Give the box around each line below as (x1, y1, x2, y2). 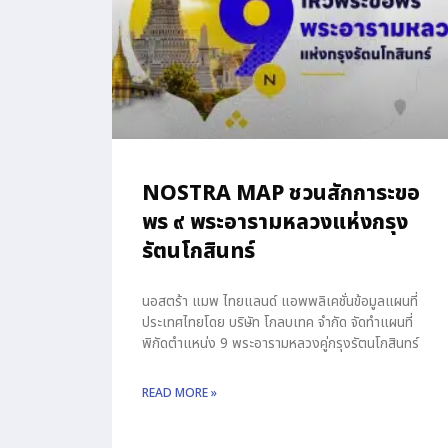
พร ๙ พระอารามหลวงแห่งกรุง (142, 207, 408, 239)
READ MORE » (142, 384, 217, 403)
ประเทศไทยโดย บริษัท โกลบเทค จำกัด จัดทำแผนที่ (142, 312, 413, 334)
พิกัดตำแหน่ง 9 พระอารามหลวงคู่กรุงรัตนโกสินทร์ (142, 333, 419, 355)
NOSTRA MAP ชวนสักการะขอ (142, 178, 420, 210)
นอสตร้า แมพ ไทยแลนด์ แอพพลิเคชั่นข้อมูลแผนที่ (142, 291, 418, 313)
